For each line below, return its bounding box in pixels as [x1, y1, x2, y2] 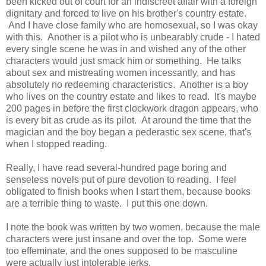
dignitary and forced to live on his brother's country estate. [6, 8, 246, 18]
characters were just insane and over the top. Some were [6, 233, 246, 244]
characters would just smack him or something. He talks [6, 55, 241, 66]
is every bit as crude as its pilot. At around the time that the [6, 115, 251, 125]
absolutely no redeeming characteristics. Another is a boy [6, 79, 248, 90]
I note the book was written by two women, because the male [6, 221, 260, 232]
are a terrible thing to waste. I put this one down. [6, 198, 208, 208]
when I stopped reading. [6, 138, 107, 149]
